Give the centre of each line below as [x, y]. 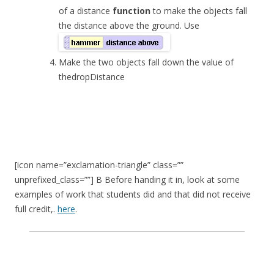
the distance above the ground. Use [130, 25]
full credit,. [36, 209]
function [131, 10]
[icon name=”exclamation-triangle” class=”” [99, 165]
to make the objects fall [199, 10]
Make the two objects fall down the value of [146, 62]
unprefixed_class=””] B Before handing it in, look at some [127, 179]
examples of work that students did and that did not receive [133, 194]
